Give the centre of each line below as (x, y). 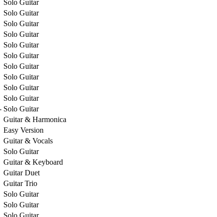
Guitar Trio (20, 183)
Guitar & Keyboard (33, 162)
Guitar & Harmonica (35, 119)
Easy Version (23, 130)
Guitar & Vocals (28, 140)
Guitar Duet (22, 172)
